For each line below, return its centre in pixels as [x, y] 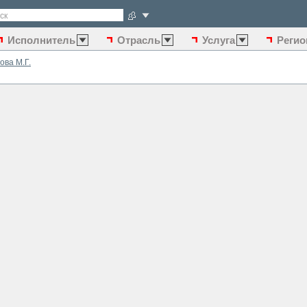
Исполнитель [41, 40]
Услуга [219, 40]
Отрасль [139, 40]
